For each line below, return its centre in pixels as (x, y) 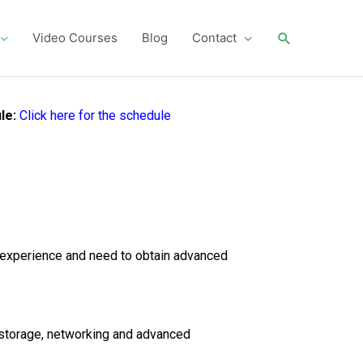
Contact (214, 38)
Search (301, 37)
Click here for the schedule (95, 115)
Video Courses (75, 38)
